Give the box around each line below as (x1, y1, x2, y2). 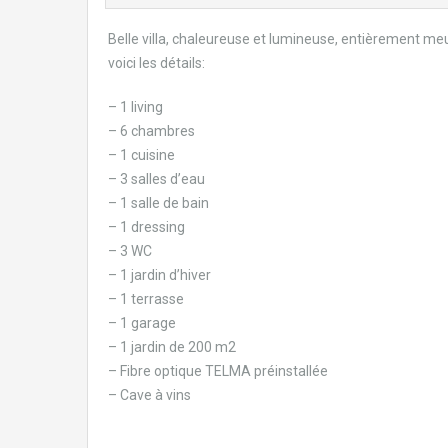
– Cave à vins (108, 386, 191, 403)
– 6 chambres (108, 122, 195, 139)
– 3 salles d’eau (108, 170, 205, 187)
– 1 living (108, 98, 163, 115)
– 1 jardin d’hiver (108, 266, 211, 283)
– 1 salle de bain (108, 194, 209, 211)
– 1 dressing (108, 218, 185, 235)
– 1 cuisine (108, 146, 175, 163)
